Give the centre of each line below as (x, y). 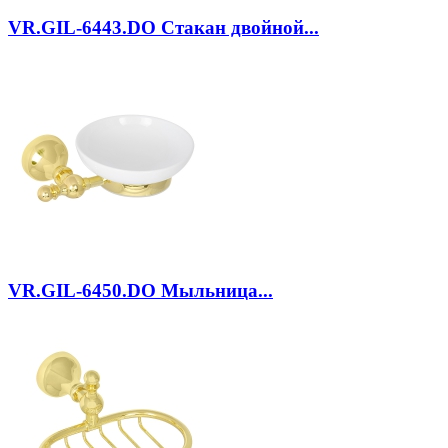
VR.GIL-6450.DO (82, 291)
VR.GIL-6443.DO (82, 27)
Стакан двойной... (237, 27)
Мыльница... (214, 291)
